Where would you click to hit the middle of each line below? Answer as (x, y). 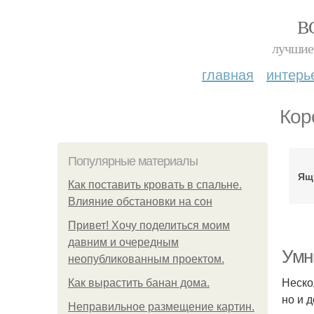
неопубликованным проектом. (146, 259)
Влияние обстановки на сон (140, 202)
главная (228, 74)
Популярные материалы (133, 161)
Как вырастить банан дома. (139, 283)
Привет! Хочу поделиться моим (149, 225)
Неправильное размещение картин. (161, 307)
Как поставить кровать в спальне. (155, 185)
